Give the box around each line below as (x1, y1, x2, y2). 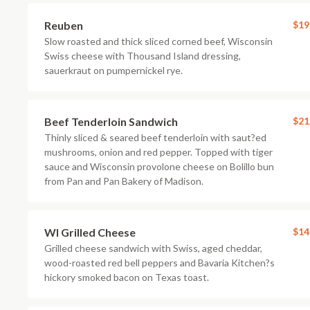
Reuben (44, 19, 83, 32)
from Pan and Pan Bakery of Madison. (44, 175, 203, 187)
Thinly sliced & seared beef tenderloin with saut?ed (44, 131, 266, 143)
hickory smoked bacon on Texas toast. (44, 271, 209, 283)
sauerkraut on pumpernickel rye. (44, 64, 183, 76)
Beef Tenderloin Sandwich (44, 115, 178, 128)
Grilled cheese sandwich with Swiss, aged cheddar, (44, 242, 262, 254)
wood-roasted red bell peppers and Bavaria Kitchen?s (44, 257, 275, 268)
